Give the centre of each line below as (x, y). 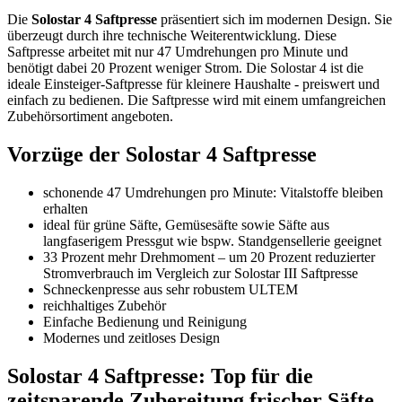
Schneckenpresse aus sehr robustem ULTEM (170, 289)
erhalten (66, 208)
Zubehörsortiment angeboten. (90, 116)
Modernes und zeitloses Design (131, 337)
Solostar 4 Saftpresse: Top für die (160, 376)
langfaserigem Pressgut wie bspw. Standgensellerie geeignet (212, 240)
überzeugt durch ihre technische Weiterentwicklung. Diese (172, 35)
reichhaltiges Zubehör (105, 305)
